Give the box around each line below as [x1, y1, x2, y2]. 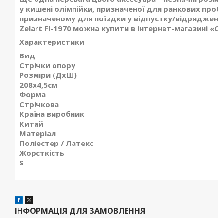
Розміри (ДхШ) [19, 70, 77, 80]
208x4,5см [19, 80, 57, 90]
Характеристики [19, 37, 84, 47]
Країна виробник [19, 109, 84, 119]
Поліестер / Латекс [19, 138, 93, 148]
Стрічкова [19, 99, 59, 109]
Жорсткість [19, 148, 64, 158]
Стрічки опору [19, 60, 75, 71]
